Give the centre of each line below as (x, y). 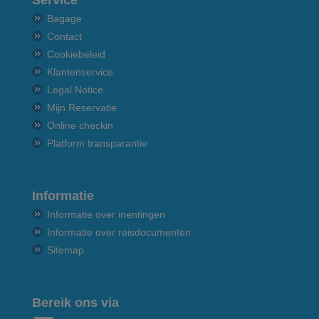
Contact (64, 36)
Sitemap (66, 250)
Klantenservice (80, 72)
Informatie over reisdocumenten (119, 232)
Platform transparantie (97, 143)
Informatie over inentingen (106, 214)
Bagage (64, 18)
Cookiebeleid (76, 54)
